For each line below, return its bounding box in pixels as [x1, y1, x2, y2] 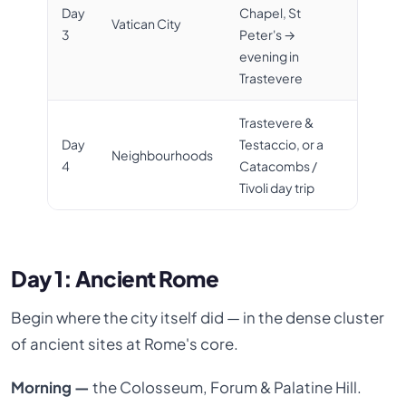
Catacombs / [238, 157, 317, 174]
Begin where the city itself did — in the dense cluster [11, 308, 385, 328]
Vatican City [111, 14, 181, 32]
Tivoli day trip [238, 179, 314, 196]
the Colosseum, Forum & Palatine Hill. [90, 377, 362, 397]
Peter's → [238, 25, 295, 43]
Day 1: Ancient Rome [11, 264, 219, 292]
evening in [238, 47, 299, 64]
